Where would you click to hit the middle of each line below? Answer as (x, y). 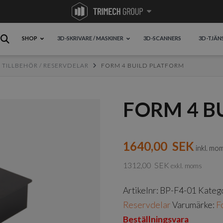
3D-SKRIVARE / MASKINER (90, 38)
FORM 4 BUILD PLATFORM (142, 66)
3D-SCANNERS (162, 38)
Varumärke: (194, 205)
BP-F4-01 (178, 191)
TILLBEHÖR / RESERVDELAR (45, 66)
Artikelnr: (142, 191)
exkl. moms (187, 166)
